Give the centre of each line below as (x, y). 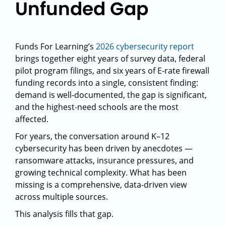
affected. (32, 119)
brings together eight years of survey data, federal (110, 59)
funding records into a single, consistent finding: (107, 83)
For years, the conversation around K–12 (92, 136)
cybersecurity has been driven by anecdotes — (104, 148)
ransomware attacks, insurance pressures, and (104, 160)
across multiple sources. (62, 197)
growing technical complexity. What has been (101, 173)
